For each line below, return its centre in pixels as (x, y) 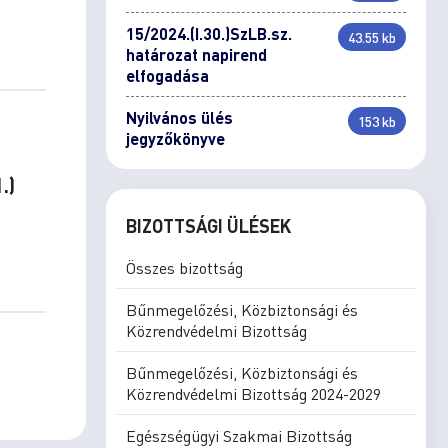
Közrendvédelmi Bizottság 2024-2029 (253, 393)
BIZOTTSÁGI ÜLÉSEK (208, 225)
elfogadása (167, 75)
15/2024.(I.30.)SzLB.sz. (209, 33)
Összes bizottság (184, 267)
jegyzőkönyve (175, 138)
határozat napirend (196, 54)
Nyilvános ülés (179, 117)
